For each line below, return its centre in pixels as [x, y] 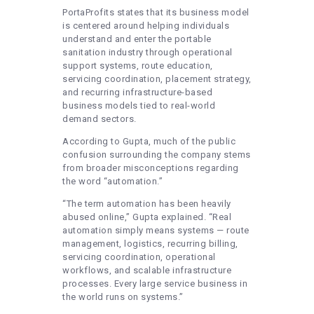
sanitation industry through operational [148, 53]
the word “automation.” [112, 182]
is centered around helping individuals [146, 26]
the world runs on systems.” [123, 297]
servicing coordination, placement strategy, [157, 79]
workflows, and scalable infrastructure [147, 271]
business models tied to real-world [139, 106]
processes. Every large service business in [155, 284]
